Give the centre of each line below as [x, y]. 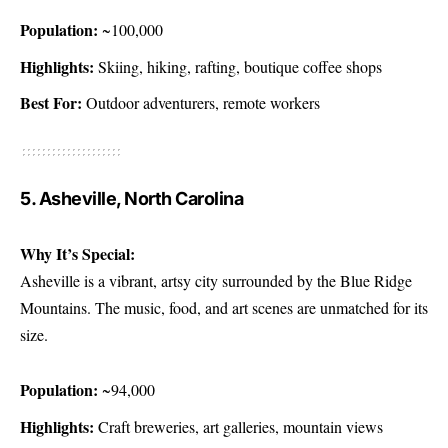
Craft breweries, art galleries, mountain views [238, 426]
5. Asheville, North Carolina [131, 199]
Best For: [51, 103]
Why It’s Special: [77, 253]
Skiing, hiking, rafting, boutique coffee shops [238, 66]
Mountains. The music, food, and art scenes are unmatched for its [224, 307]
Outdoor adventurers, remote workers [201, 103]
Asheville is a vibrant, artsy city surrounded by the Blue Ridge [216, 280]
